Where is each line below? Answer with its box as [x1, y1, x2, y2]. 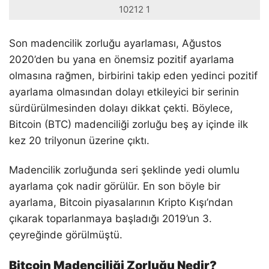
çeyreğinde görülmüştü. [9, 228, 122, 241]
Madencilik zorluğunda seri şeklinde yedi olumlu [9, 163, 240, 176]
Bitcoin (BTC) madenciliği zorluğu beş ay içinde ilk [9, 118, 248, 130]
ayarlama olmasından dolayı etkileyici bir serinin [9, 85, 239, 98]
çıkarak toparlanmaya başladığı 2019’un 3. [9, 212, 212, 225]
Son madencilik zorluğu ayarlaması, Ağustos [9, 37, 222, 49]
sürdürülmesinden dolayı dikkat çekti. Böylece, [9, 101, 233, 114]
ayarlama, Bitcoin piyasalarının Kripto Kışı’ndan [9, 196, 233, 208]
